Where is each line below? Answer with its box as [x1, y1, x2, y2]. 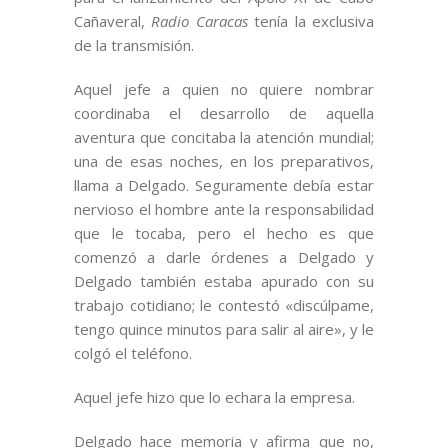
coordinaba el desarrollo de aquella [74, 103, 374, 124]
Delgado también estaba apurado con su [74, 271, 374, 292]
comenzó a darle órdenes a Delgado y [74, 247, 374, 268]
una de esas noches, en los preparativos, [74, 151, 374, 172]
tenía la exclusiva [247, 11, 375, 32]
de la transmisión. [74, 35, 194, 56]
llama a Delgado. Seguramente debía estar [74, 175, 374, 196]
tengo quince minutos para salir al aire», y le [74, 319, 374, 340]
